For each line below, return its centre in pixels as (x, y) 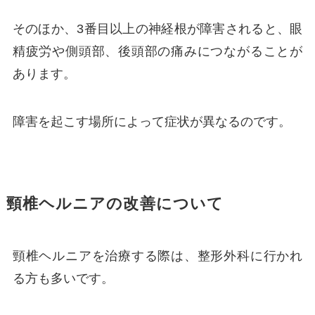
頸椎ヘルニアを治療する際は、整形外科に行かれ (157, 256)
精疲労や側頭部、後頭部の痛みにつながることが (157, 52)
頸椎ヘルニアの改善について (115, 204)
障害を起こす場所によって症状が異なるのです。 (152, 122)
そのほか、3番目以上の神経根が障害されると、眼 (157, 29)
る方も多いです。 (63, 279)
